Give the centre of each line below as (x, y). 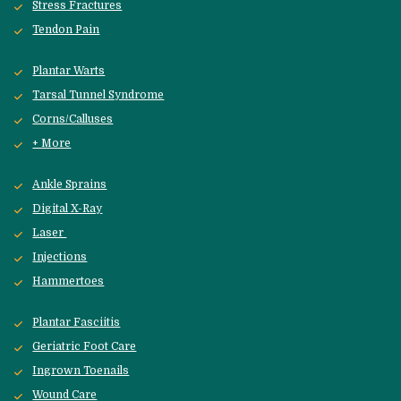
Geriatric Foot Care (85, 347)
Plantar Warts (69, 71)
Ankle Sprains (70, 185)
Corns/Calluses (73, 119)
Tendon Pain (66, 30)
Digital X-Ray (68, 209)
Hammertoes (68, 282)
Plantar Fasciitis (77, 323)
